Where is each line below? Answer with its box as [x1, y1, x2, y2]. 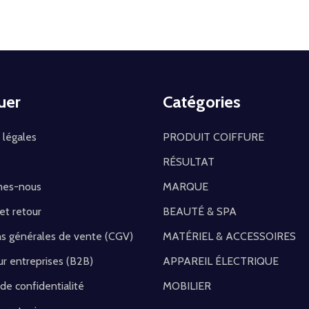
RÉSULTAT [163, 155, 215, 169]
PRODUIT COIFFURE [163, 130, 264, 144]
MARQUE [163, 180, 208, 194]
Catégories [163, 92, 241, 112]
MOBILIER [163, 279, 211, 293]
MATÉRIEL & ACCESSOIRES [163, 230, 296, 243]
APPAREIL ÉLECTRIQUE [163, 255, 279, 268]
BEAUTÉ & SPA [163, 205, 237, 219]
